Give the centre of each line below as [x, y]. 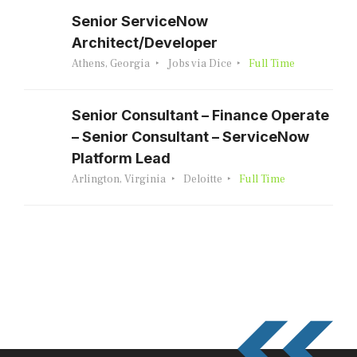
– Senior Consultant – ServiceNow [190, 137]
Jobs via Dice [199, 64]
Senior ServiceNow [140, 21]
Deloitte [202, 179]
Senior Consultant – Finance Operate [200, 115]
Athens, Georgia [111, 64]
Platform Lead [121, 158]
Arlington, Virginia [119, 179]
